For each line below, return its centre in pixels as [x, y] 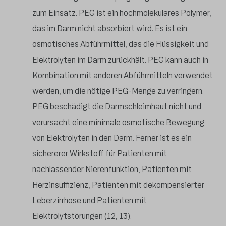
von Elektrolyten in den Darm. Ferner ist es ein [112, 138]
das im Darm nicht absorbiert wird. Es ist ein [110, 28]
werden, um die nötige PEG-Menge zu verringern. [118, 91]
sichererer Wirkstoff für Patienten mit [100, 153]
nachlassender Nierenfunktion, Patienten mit [112, 169]
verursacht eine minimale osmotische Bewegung [118, 122]
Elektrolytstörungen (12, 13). [82, 216]
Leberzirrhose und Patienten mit [90, 200]
